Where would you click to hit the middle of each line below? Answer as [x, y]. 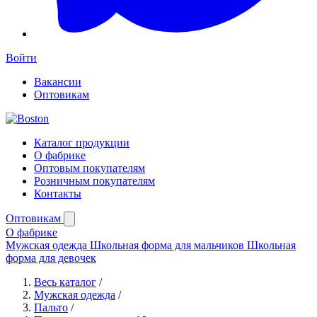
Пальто [51, 307]
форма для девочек [51, 258]
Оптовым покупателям [90, 168]
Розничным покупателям [94, 181]
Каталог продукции [82, 143]
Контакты [58, 194]
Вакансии [58, 82]
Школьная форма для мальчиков [168, 245]
